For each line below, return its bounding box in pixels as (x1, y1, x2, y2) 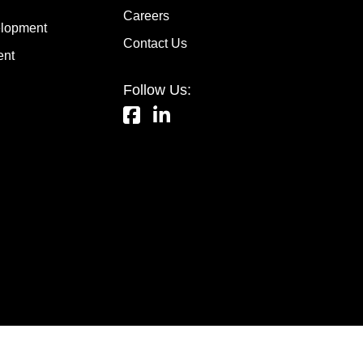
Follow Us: (123, 81, 192, 98)
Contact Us (123, 36, 188, 50)
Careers (123, 8, 170, 23)
